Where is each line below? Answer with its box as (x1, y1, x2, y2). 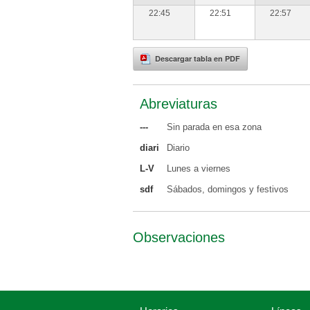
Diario (167, 143, 190, 153)
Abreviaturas (140, 96, 217, 111)
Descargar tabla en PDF (155, 53, 240, 64)
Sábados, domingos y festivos (167, 184, 289, 194)
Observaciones (133, 230, 225, 245)
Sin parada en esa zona (167, 122, 262, 132)
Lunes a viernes (167, 163, 230, 174)
